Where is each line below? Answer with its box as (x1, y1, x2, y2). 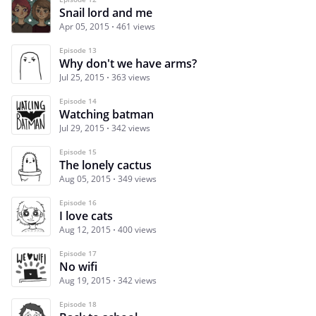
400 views (118, 224, 157, 236)
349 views (118, 173, 157, 186)
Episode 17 (59, 248, 97, 259)
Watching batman (59, 107, 154, 123)
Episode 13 (59, 45, 97, 56)
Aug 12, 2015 (59, 224, 111, 236)
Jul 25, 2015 (59, 71, 104, 84)
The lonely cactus (59, 157, 152, 174)
